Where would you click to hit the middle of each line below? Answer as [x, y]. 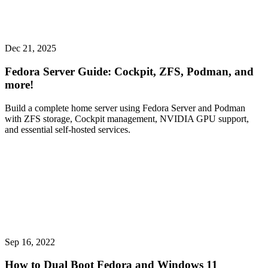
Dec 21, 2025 [31, 48]
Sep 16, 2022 [30, 242]
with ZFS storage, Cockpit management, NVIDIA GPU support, [127, 118]
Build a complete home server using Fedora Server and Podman [125, 108]
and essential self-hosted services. [68, 129]
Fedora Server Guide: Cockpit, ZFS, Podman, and [129, 71]
